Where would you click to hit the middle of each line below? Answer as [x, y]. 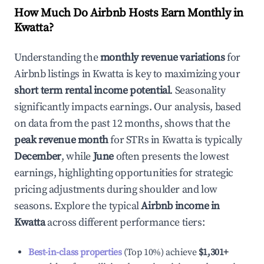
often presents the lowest [171, 156]
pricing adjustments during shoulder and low [116, 189]
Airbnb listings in [54, 74]
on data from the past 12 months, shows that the [122, 123]
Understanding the [57, 57]
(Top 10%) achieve [159, 252]
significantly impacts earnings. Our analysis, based [128, 107]
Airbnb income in [181, 206]
